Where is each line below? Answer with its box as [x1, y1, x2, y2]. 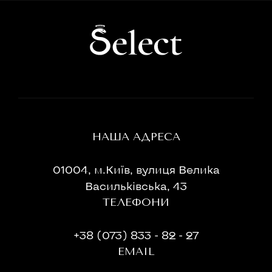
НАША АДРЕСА [92, 130, 180, 143]
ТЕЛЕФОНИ [103, 195, 169, 209]
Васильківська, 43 [85, 179, 187, 192]
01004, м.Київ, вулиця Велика [52, 163, 220, 176]
